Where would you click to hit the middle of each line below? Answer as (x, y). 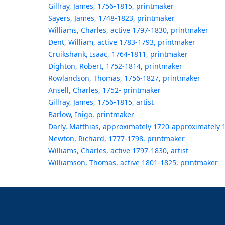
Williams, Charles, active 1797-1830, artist (118, 151)
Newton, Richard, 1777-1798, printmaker (116, 139)
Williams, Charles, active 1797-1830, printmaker (128, 30)
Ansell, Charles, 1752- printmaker (104, 90)
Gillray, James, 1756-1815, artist (101, 102)
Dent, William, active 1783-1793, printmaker (122, 42)
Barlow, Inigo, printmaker (91, 115)
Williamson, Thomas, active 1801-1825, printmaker (133, 163)
